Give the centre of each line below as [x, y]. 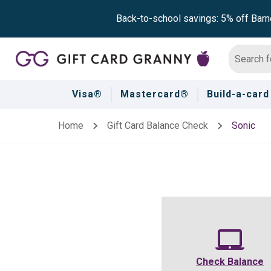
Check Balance [230, 262]
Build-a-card [238, 94]
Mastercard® [154, 94]
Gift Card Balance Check [157, 126]
